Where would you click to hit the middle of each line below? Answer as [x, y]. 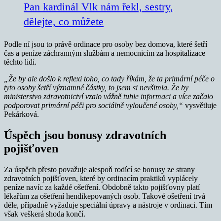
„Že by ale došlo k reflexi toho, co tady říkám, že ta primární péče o [109, 79]
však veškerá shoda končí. [45, 214]
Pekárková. [21, 114]
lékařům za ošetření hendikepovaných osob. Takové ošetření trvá [105, 196]
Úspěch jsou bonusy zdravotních [85, 135]
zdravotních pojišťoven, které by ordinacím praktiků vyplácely [101, 179]
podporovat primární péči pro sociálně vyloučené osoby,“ [93, 106]
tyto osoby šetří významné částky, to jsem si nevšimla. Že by [96, 88]
